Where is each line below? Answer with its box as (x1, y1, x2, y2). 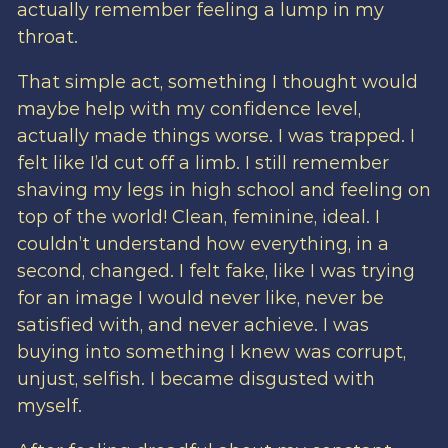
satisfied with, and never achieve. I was (16, 314, 369, 337)
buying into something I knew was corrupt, (16, 341, 406, 364)
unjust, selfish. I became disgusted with (16, 368, 375, 391)
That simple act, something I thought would (16, 71, 418, 94)
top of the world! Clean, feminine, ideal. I (16, 206, 380, 229)
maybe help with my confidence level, (16, 98, 361, 121)
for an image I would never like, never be (16, 287, 384, 310)
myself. (16, 395, 82, 418)
